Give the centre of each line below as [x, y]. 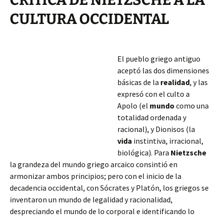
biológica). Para [144, 153]
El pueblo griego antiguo [159, 59]
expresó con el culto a [153, 94]
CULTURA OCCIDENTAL [89, 19]
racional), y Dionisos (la [156, 129]
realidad [175, 82]
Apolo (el [133, 106]
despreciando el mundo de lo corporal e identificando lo [102, 211]
